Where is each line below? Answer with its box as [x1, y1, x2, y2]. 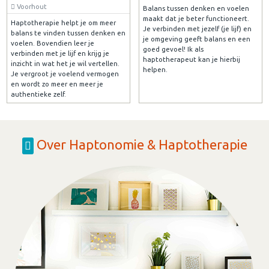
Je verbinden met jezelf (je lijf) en [142, 24, 252, 32]
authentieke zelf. [10, 89, 66, 98]
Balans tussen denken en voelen [142, 4, 249, 12]
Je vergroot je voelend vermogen [10, 69, 119, 77]
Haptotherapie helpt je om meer [10, 18, 116, 26]
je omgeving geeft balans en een [142, 34, 250, 43]
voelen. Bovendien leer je [10, 38, 94, 47]
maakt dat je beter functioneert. [142, 14, 249, 22]
